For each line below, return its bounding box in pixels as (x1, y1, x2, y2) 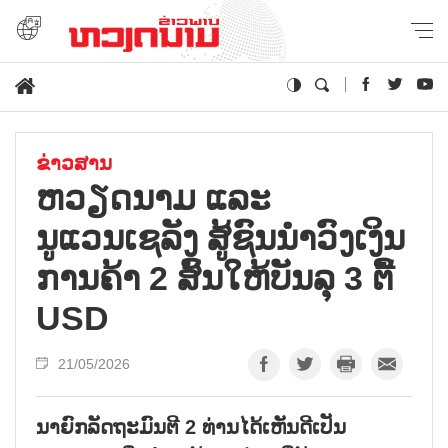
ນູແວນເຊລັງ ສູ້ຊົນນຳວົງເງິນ (36, 218, 405, 257)
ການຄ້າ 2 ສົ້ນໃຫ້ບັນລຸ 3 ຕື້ (36, 258, 394, 297)
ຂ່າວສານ (36, 151, 112, 174)
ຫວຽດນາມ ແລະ (36, 178, 271, 217)
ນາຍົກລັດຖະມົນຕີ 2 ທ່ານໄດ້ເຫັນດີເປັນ (36, 415, 346, 438)
